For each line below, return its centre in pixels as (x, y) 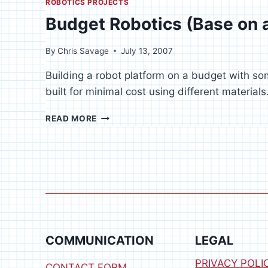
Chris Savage (83, 51)
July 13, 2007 (147, 51)
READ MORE (71, 118)
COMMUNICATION (100, 240)
